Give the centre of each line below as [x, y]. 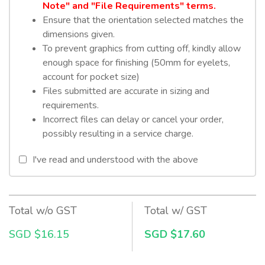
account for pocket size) [91, 77]
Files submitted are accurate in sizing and [126, 91]
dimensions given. [79, 34]
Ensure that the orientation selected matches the [143, 20]
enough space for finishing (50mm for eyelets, [136, 62]
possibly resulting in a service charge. [118, 133]
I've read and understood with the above [115, 159]
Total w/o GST [43, 210]
